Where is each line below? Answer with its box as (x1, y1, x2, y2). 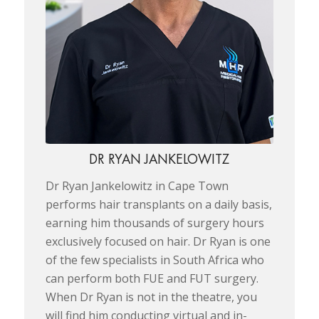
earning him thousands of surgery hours (45, 214, 264, 231)
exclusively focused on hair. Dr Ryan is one (45, 233, 271, 249)
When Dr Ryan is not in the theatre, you (45, 288, 257, 305)
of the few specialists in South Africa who (45, 251, 264, 268)
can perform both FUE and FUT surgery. (45, 270, 258, 286)
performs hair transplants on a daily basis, (45, 196, 272, 212)
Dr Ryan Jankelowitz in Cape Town (45, 177, 229, 194)
